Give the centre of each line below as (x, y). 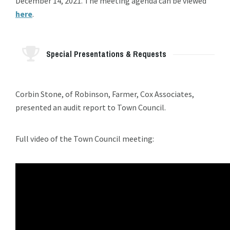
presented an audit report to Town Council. (91, 108)
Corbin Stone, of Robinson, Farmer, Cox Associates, (105, 94)
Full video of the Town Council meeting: (85, 139)
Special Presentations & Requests (106, 54)
